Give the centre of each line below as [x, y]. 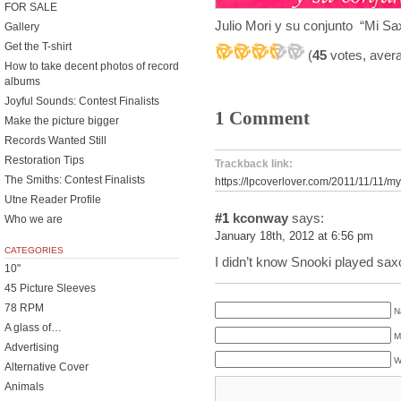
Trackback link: [254, 164]
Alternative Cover [47, 367]
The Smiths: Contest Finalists [75, 180]
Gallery [22, 27]
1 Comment [262, 118]
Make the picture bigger [62, 121]
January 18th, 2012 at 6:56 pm [294, 236]
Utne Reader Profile [53, 200]
